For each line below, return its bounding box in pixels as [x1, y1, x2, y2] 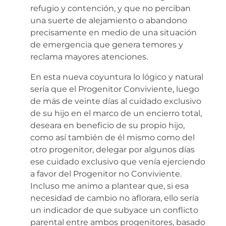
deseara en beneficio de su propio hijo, [30, 120, 185, 130]
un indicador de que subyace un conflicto [30, 205, 198, 215]
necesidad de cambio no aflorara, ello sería [30, 193, 199, 203]
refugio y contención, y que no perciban [30, 3, 191, 13]
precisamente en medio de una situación [30, 27, 197, 37]
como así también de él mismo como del [30, 132, 195, 142]
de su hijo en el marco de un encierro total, [30, 108, 202, 118]
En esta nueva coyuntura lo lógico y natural [30, 72, 203, 82]
